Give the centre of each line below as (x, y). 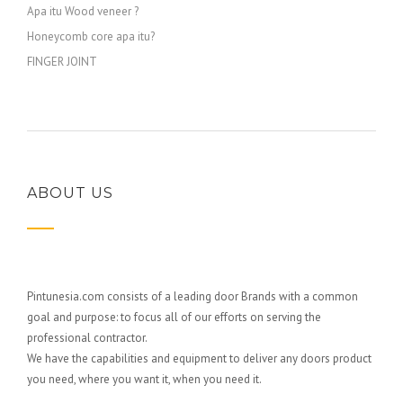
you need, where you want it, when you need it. (144, 379)
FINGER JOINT (62, 62)
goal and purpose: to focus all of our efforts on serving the (174, 317)
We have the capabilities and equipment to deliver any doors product (199, 358)
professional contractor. (87, 338)
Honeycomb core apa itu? (91, 36)
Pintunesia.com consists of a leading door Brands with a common (193, 296)
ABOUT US (70, 193)
